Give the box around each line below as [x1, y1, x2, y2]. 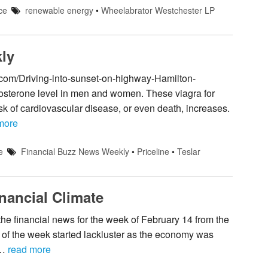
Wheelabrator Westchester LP [100, 4, 215, 17]
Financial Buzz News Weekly [20, 145, 129, 158]
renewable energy [25, 4, 93, 17]
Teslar [176, 145, 200, 158]
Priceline [136, 145, 169, 158]
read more [8, 242, 51, 256]
